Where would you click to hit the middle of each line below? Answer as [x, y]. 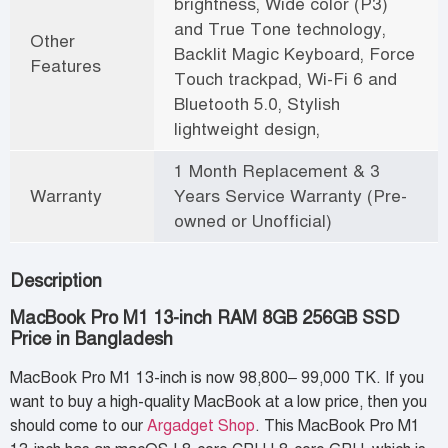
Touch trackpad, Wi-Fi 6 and [285, 78]
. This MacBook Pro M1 [337, 425]
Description [56, 280]
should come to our [78, 425]
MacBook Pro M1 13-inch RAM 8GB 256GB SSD [205, 317]
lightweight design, [247, 128]
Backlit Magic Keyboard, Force [294, 53]
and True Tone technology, [280, 28]
